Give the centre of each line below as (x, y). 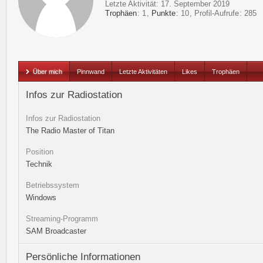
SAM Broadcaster (56, 231)
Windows (41, 198)
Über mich (48, 72)
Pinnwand (91, 72)
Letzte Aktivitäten (143, 72)
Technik (39, 164)
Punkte (163, 14)
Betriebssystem (53, 185)
